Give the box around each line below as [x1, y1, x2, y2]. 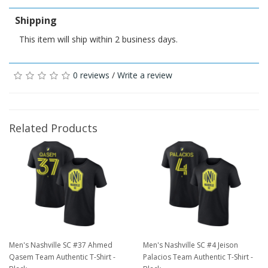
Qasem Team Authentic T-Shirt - [9, 251, 115, 262]
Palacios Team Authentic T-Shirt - [143, 251, 253, 262]
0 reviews [73, 69, 109, 81]
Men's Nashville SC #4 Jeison [143, 239, 238, 250]
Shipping [15, 14, 57, 28]
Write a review [117, 69, 172, 81]
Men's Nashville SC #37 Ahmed [9, 239, 112, 250]
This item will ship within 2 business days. [19, 33, 178, 45]
